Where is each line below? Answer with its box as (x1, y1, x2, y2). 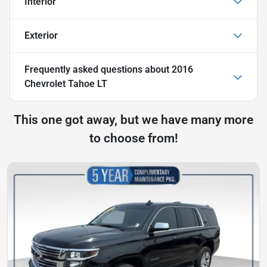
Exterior (24, 29, 58, 41)
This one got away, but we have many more (14, 112, 253, 127)
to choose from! (89, 131, 178, 145)
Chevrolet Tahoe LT (24, 77, 107, 89)
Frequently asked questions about (24, 63, 172, 75)
